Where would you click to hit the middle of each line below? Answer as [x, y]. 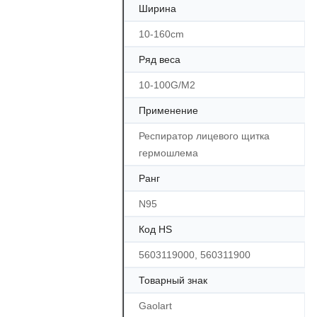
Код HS [155, 229]
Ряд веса [160, 59]
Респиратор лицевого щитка [204, 136]
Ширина [157, 8]
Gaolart [155, 306]
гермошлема [168, 153]
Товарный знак [173, 280]
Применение [168, 110]
